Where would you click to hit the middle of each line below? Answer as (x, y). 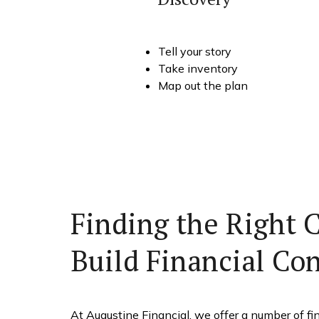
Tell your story (194, 51)
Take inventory (198, 68)
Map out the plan (203, 85)
